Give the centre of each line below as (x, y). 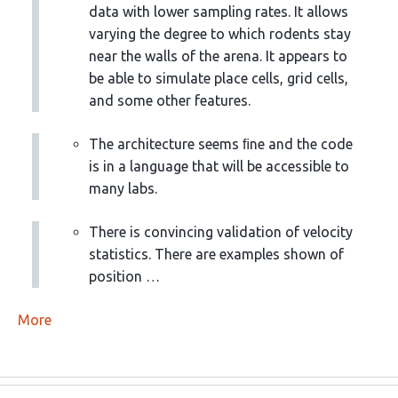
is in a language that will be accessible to (219, 166)
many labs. (123, 188)
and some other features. (170, 100)
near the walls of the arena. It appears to (218, 56)
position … (124, 276)
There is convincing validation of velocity (221, 232)
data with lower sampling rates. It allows (219, 12)
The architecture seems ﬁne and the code (221, 144)
